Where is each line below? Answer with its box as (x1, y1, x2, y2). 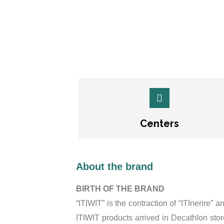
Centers (139, 117, 179, 129)
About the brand (76, 161, 153, 172)
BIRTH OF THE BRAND (76, 184, 164, 193)
